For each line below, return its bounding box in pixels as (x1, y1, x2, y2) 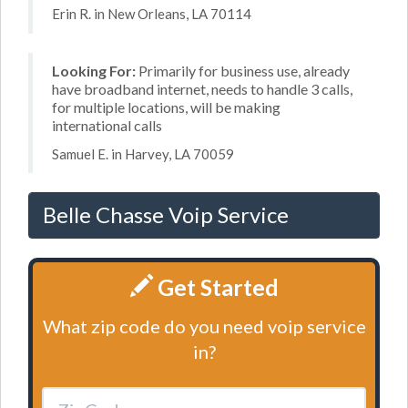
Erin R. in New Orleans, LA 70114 (52, 5, 251, 22)
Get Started (152, 273, 279, 301)
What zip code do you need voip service (42, 314, 366, 337)
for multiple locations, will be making (52, 98, 280, 116)
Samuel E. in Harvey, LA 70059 (52, 145, 234, 162)
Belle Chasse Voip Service (43, 201, 289, 228)
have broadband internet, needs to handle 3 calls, (52, 80, 352, 97)
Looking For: (52, 62, 136, 79)
